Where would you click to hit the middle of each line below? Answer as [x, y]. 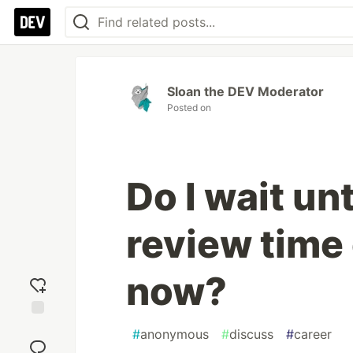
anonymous [175, 334]
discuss [251, 334]
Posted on [189, 108]
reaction [38, 341]
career [313, 334]
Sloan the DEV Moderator [245, 91]
